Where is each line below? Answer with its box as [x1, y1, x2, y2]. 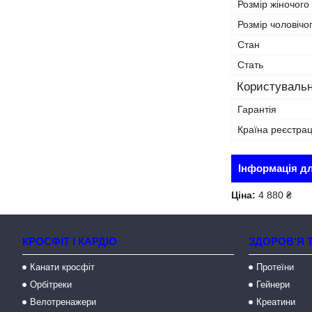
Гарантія [237, 104, 276, 115]
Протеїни [256, 262, 295, 272]
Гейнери [256, 279, 290, 290]
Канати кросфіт [30, 262, 95, 272]
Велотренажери [30, 297, 97, 307]
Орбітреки [30, 279, 72, 290]
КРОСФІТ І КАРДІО [22, 235, 118, 247]
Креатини [256, 297, 296, 307]
